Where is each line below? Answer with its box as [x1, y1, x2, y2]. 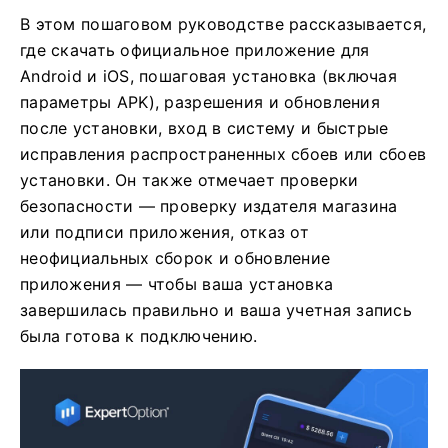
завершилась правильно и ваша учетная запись [20, 300, 413, 320]
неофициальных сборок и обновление [20, 248, 331, 268]
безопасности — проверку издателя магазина [20, 196, 398, 216]
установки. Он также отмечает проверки [20, 170, 359, 190]
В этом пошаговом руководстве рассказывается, [20, 14, 427, 34]
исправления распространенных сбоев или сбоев [20, 144, 427, 164]
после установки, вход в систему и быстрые [20, 118, 389, 138]
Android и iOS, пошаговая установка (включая [20, 66, 398, 86]
